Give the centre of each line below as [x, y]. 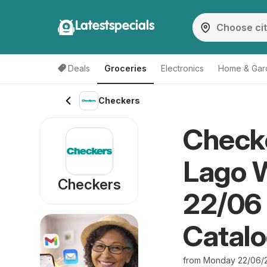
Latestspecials [115, 26]
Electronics [182, 68]
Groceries [125, 68]
